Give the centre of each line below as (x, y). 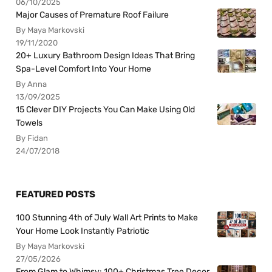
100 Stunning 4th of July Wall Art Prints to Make (107, 218)
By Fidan (32, 138)
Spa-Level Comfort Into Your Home (84, 69)
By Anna (32, 84)
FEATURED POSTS (56, 195)
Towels (29, 123)
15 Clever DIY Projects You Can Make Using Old (106, 109)
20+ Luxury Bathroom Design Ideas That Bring (106, 55)
